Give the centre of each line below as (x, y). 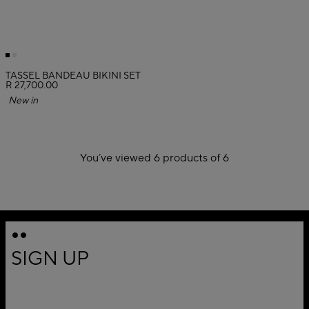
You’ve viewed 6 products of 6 (154, 158)
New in (27, 101)
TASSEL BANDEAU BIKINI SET (73, 76)
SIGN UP (50, 259)
